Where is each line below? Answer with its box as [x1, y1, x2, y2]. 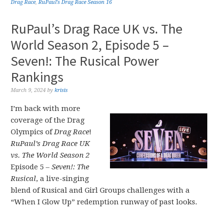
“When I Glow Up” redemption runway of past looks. [11, 198, 198, 206]
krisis [54, 87, 68, 93]
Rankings [11, 68, 64, 86]
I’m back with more [11, 104, 81, 113]
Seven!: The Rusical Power [11, 52, 160, 70]
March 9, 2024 [11, 87, 46, 93]
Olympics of [11, 127, 54, 136]
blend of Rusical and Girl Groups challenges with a [11, 186, 190, 195]
